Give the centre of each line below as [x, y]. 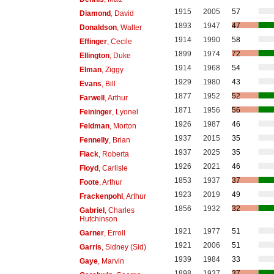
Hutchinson [98, 219]
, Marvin [111, 261]
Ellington [94, 55]
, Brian [119, 140]
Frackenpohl [101, 196]
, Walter [129, 27]
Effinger [93, 41]
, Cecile [119, 41]
